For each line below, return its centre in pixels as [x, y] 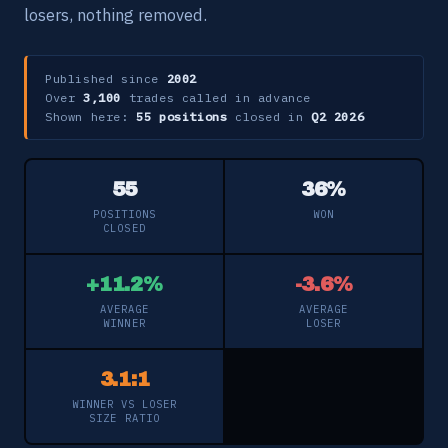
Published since [106, 78]
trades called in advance [216, 97]
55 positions [182, 116]
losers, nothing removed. [115, 14]
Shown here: [91, 116]
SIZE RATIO [124, 417]
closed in [269, 116]
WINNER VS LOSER [124, 403]
